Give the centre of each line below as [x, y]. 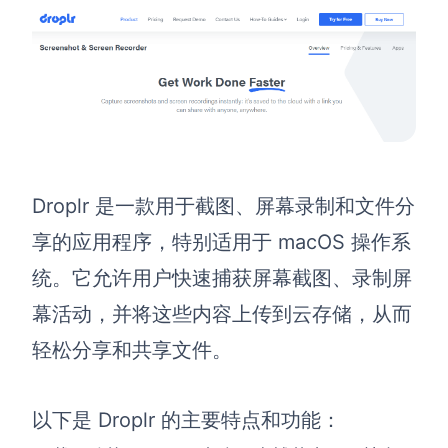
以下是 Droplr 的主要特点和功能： [186, 420]
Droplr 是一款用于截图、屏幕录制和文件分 [223, 206]
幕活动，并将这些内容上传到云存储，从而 [222, 314]
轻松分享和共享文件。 [132, 350]
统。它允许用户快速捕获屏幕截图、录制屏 [222, 278]
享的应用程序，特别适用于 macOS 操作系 [221, 242]
